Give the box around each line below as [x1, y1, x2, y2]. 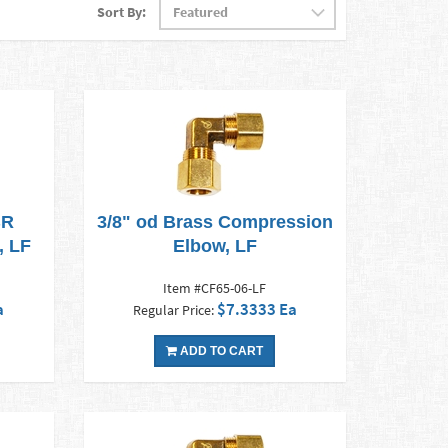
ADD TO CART [177, 344, 264, 359]
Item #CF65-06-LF [163, 279, 267, 298]
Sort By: [96, 3, 146, 22]
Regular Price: [132, 301, 217, 320]
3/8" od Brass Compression [96, 212, 333, 233]
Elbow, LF [172, 236, 257, 257]
